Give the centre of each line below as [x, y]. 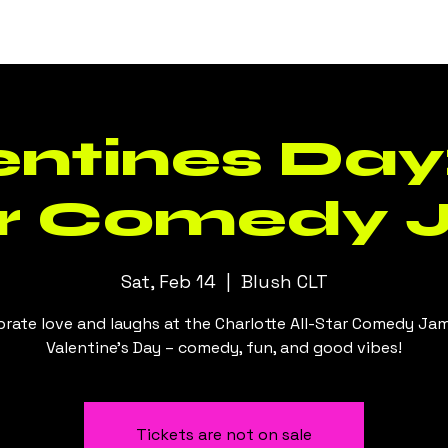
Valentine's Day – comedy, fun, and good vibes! [224, 348]
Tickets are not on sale [224, 435]
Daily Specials [225, 34]
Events [119, 34]
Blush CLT [284, 282]
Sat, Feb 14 [168, 282]
